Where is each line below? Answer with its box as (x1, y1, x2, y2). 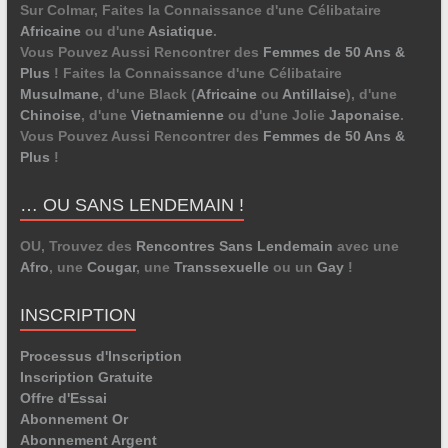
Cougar (86, 258, 136, 275)
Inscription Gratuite (19, 368, 153, 385)
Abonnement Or (19, 410, 128, 427)
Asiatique (147, 22, 213, 39)
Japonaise (328, 106, 400, 123)
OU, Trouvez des (19, 237, 136, 254)
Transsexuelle (173, 258, 269, 275)
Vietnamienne (130, 106, 224, 123)
